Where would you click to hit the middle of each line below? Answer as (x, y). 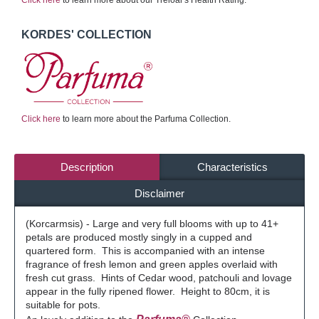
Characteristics (232, 167)
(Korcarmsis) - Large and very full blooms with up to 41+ (152, 224)
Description (87, 167)
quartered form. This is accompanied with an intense (145, 251)
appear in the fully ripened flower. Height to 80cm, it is (148, 291)
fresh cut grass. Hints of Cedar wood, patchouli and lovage (159, 278)
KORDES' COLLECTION (87, 35)
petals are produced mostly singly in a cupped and (139, 237)
